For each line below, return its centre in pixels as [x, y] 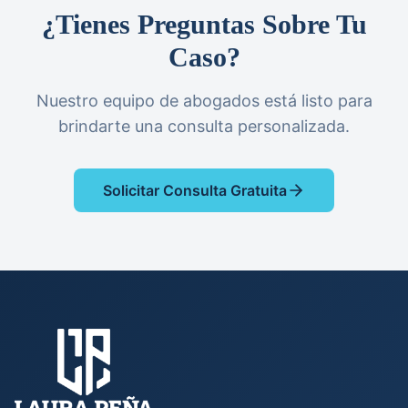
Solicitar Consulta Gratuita [195, 191]
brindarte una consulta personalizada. [204, 127]
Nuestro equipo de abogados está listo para [204, 101]
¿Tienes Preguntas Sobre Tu [204, 25]
